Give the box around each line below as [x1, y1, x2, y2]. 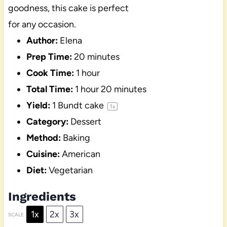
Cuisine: [26, 148, 60, 160]
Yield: [26, 100, 50, 111]
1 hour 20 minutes [74, 84, 146, 95]
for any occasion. [8, 19, 76, 30]
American [61, 148, 100, 160]
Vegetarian [48, 165, 93, 176]
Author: [26, 35, 58, 47]
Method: [26, 132, 61, 144]
